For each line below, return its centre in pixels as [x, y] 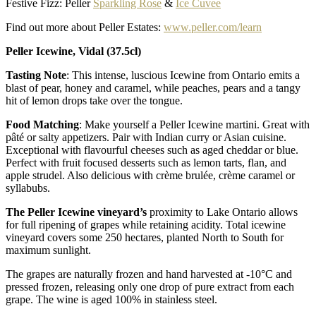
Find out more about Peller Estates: [85, 27]
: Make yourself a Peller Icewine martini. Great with [194, 124]
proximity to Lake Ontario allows [224, 212]
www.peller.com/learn [213, 27]
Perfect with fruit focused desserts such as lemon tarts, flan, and [146, 162]
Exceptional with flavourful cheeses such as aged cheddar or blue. [152, 150]
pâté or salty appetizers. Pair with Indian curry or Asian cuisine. [146, 137]
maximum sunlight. [48, 250]
